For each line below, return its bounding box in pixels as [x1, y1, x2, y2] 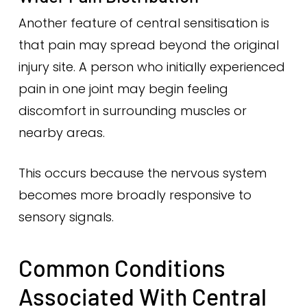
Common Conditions [18, 254, 225, 282]
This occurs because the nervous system [18, 164, 267, 182]
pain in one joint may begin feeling [18, 80, 228, 97]
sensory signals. [18, 208, 114, 225]
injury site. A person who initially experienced [18, 58, 285, 75]
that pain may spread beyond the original [18, 36, 279, 53]
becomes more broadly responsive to [18, 186, 251, 204]
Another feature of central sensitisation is [18, 14, 269, 32]
